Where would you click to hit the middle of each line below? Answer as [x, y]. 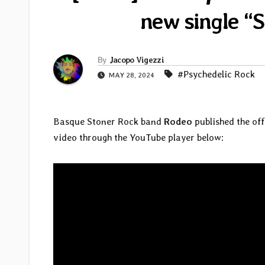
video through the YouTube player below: [138, 138]
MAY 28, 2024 [132, 75]
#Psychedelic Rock [216, 75]
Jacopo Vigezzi [136, 60]
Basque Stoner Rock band [109, 122]
